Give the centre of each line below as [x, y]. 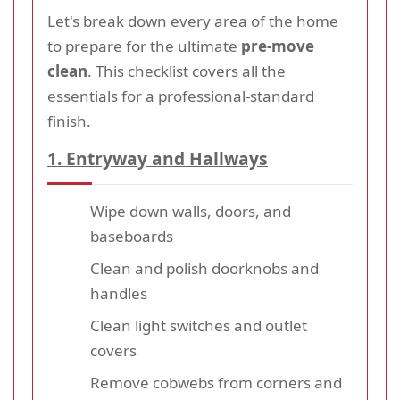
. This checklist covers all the [187, 71]
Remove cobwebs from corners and [216, 383]
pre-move [278, 46]
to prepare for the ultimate [144, 46]
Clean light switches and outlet [199, 326]
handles [119, 294]
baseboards [132, 237]
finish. [69, 121]
